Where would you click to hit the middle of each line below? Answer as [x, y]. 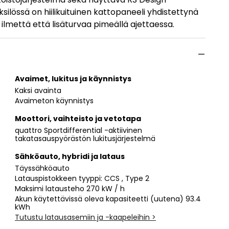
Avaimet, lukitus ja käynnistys [73, 78]
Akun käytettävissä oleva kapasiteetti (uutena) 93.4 [108, 199]
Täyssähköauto [42, 168]
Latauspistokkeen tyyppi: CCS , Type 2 [82, 178]
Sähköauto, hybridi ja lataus [70, 156]
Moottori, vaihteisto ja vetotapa [78, 118]
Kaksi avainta [38, 90]
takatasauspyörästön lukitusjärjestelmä [85, 138]
